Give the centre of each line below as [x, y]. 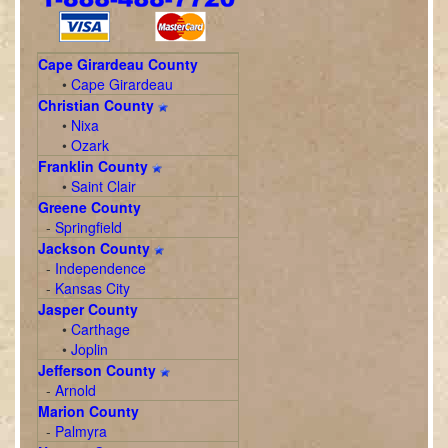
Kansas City [93, 288]
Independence [101, 268]
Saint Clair [104, 186]
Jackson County [96, 248]
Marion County [89, 411]
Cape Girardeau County [118, 64]
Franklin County [93, 166]
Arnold [76, 390]
